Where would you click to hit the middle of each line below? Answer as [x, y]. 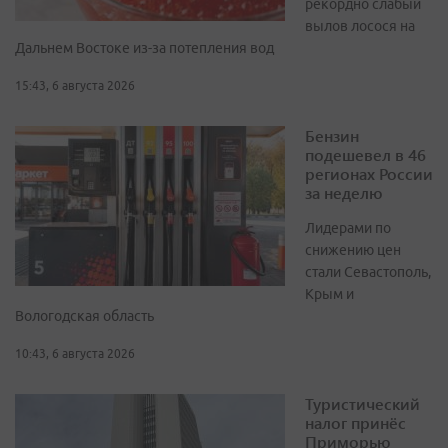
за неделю [344, 193]
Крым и [329, 294]
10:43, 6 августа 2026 [75, 354]
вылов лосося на [360, 26]
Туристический [362, 404]
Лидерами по [348, 228]
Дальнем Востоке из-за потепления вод [144, 48]
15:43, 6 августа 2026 [75, 86]
